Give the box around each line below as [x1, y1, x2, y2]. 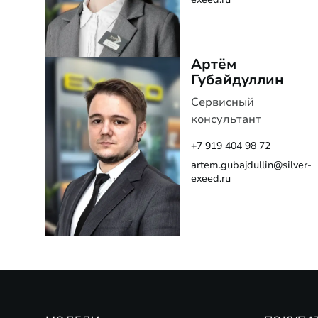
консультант [191, 111, 262, 127]
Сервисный [191, 94, 255, 110]
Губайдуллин [191, 70, 285, 89]
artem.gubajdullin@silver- [191, 158, 312, 172]
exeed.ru [191, 171, 231, 185]
